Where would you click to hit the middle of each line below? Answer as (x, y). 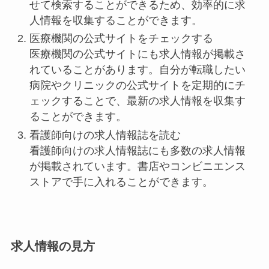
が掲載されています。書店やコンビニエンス (138, 166)
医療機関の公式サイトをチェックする (122, 39)
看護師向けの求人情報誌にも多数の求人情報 (138, 150)
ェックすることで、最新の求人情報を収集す (138, 101)
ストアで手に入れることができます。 (122, 182)
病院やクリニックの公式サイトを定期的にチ (138, 86)
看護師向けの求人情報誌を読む (105, 135)
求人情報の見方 (53, 246)
